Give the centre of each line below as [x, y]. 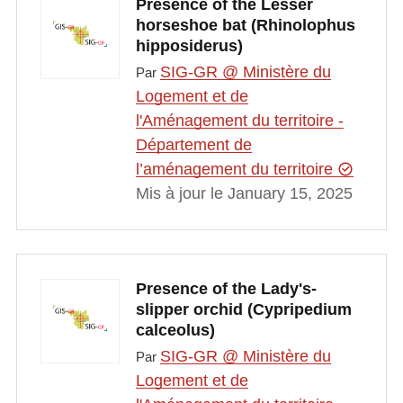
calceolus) [175, 330]
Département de [193, 145]
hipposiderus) [189, 46]
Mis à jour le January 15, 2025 [244, 194]
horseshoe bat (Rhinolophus [245, 26]
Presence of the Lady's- [226, 288]
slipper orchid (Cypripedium [243, 309]
